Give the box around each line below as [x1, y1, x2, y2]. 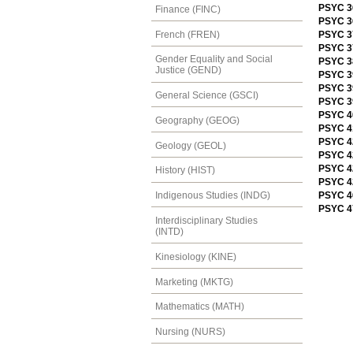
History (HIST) [155, 165, 215, 176]
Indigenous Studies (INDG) [155, 190, 270, 202]
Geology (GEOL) [155, 139, 226, 151]
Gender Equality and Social [155, 54, 273, 65]
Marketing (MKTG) [155, 276, 233, 288]
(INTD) [155, 226, 184, 238]
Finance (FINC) [155, 3, 221, 15]
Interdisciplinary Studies [155, 215, 258, 227]
